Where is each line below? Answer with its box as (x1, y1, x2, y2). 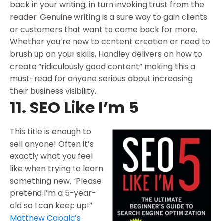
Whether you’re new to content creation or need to (10, 36, 210, 47)
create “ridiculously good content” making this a (10, 60, 195, 72)
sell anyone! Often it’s (10, 138, 94, 149)
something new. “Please (10, 175, 102, 186)
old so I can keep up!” (10, 199, 92, 211)
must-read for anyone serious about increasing (10, 73, 193, 84)
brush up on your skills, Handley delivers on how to (10, 48, 202, 60)
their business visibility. (10, 85, 96, 97)
